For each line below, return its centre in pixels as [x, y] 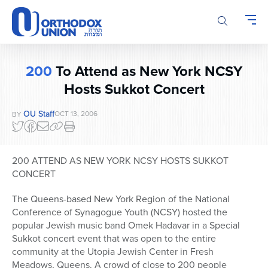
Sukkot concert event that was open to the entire [114, 238]
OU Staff [39, 114]
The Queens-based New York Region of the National [121, 199]
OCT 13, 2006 [76, 114]
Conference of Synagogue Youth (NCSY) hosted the [120, 212]
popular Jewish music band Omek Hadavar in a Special [126, 225]
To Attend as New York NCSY [147, 71]
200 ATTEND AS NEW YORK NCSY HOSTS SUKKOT [120, 161]
